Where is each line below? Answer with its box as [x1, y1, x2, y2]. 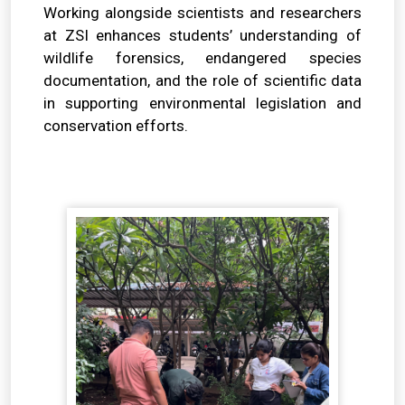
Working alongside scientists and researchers [43, 3, 362, 22]
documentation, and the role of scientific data [43, 71, 362, 89]
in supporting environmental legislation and [43, 93, 362, 112]
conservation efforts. [43, 116, 188, 135]
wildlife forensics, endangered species [43, 48, 362, 67]
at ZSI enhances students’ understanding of [43, 25, 362, 44]
